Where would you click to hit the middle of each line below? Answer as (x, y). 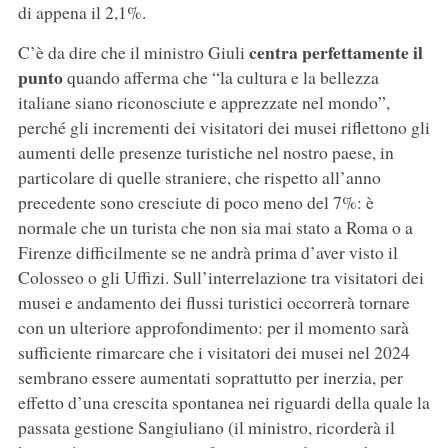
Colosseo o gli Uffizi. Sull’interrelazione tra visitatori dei (220, 276)
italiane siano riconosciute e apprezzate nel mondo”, (203, 101)
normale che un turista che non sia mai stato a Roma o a (215, 226)
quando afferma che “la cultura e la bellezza (222, 76)
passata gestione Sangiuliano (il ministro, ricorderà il (206, 426)
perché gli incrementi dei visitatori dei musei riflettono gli (223, 126)
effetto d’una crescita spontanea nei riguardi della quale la (223, 401)
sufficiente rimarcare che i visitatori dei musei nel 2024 (213, 351)
